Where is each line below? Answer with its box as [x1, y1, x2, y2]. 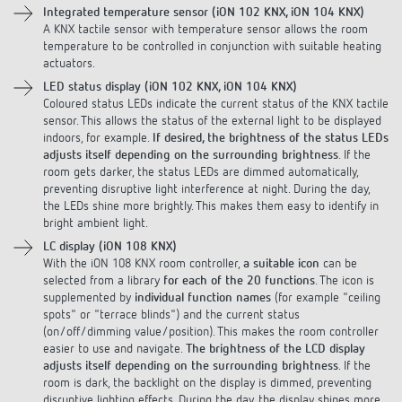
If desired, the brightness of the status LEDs [153, 115, 389, 128]
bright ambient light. [43, 200, 148, 214]
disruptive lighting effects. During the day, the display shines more [43, 377, 380, 390]
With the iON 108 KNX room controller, [43, 240, 243, 254]
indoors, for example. [43, 115, 153, 128]
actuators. [43, 40, 95, 54]
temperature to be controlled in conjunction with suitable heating [43, 23, 381, 37]
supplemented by [43, 275, 135, 288]
